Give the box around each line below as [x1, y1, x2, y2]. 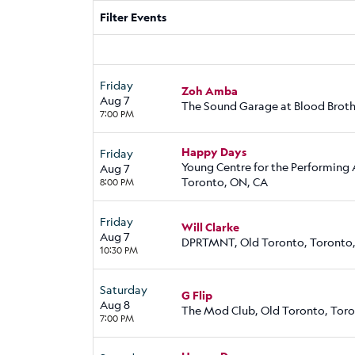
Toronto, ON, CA [181, 174, 268, 189]
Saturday [100, 281, 147, 297]
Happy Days [181, 143, 246, 159]
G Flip [181, 288, 212, 303]
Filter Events [100, 10, 166, 25]
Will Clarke [181, 219, 239, 235]
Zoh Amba [181, 83, 238, 99]
